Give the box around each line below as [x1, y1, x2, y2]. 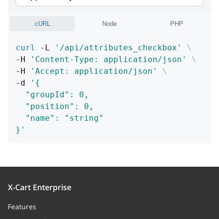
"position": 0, [16, 102, 94, 111]
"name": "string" [16, 113, 104, 123]
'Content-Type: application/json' [30, 55, 187, 64]
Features [8, 202, 36, 211]
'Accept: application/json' [30, 66, 157, 76]
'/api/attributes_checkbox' [55, 43, 182, 52]
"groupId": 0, [16, 90, 89, 99]
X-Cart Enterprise [8, 182, 71, 193]
